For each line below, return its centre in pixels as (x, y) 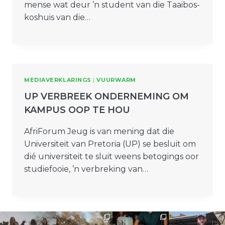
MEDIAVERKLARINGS (58, 80)
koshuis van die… (57, 17)
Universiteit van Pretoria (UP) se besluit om (110, 144)
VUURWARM (116, 80)
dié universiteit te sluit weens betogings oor (111, 156)
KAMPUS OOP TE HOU (77, 110)
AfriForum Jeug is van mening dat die (99, 131)
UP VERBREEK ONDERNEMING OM (106, 96)
